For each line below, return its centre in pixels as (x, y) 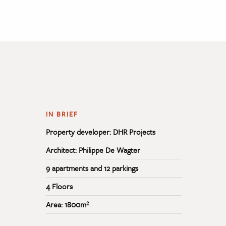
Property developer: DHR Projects (101, 131)
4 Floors (59, 186)
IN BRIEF (62, 114)
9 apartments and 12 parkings (92, 168)
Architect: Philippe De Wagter (93, 150)
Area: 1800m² (67, 204)
